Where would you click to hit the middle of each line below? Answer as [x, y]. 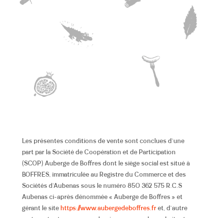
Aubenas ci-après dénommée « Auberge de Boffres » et [102, 197]
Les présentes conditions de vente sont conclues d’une [103, 141]
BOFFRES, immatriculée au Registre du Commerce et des [104, 175]
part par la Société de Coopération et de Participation [99, 152]
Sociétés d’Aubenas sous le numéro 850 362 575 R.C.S [102, 186]
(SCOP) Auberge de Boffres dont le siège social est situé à [106, 163]
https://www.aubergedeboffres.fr [108, 208]
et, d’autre [172, 208]
